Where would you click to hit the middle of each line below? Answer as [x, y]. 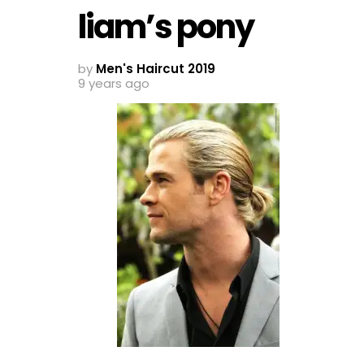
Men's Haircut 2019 [156, 69]
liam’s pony [166, 26]
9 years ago [114, 84]
